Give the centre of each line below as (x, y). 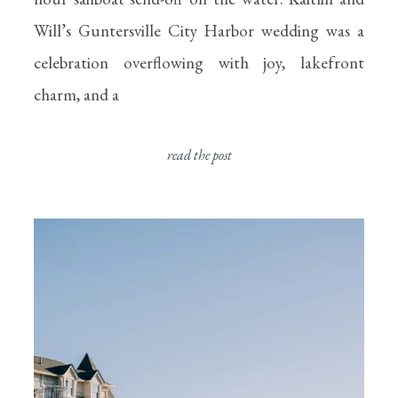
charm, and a (76, 95)
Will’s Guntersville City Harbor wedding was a (199, 31)
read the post (199, 155)
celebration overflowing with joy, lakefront (199, 63)
